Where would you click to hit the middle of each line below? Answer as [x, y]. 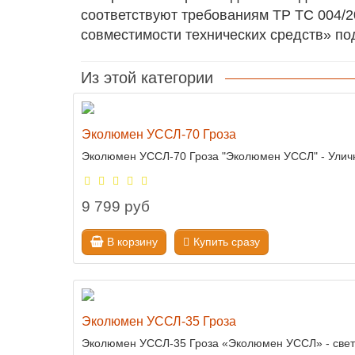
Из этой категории [147, 78]
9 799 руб [116, 207]
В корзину [132, 241]
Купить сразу [227, 241]
